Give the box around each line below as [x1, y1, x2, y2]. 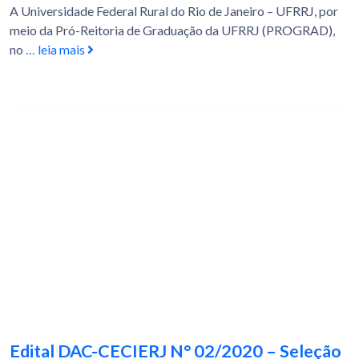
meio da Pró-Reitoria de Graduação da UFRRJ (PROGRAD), [10, 22, 335, 38]
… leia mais [26, 42, 87, 58]
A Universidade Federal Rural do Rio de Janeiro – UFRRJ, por [10, 3, 338, 19]
